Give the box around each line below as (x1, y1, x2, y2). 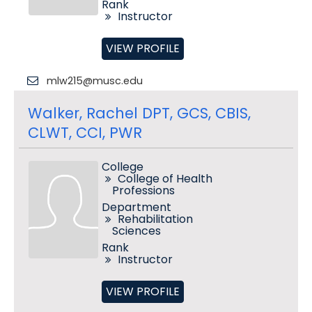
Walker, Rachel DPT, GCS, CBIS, (27, 103, 251, 123)
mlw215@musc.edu (46, 74, 143, 88)
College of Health (117, 171, 212, 187)
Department (101, 199, 171, 215)
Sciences (111, 223, 161, 239)
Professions (111, 182, 175, 198)
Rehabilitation (117, 211, 193, 227)
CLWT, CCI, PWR (27, 123, 142, 143)
